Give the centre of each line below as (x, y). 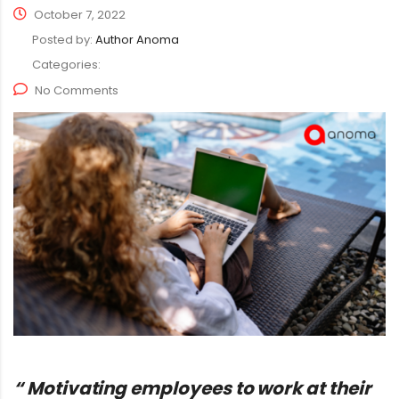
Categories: (66, 65)
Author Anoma (137, 40)
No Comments (77, 91)
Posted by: (64, 40)
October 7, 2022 (78, 15)
